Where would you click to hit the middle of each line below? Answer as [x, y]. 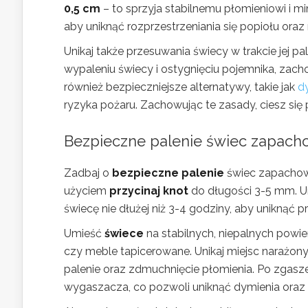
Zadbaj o [88, 173]
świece [124, 233]
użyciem [87, 190]
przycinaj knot [149, 190]
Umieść [84, 233]
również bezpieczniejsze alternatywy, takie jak [181, 87]
